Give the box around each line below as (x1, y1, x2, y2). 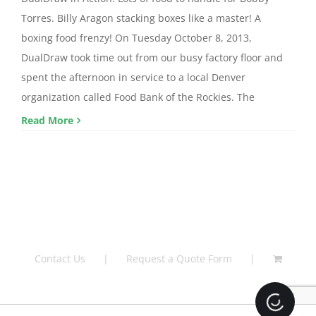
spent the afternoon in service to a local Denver (21, 71, 245, 85)
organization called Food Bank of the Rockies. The (21, 90, 255, 104)
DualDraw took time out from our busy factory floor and (21, 51, 283, 65)
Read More (21, 114, 73, 128)
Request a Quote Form (126, 252, 232, 266)
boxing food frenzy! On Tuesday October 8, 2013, (21, 31, 252, 45)
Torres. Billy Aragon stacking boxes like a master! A (21, 11, 261, 25)
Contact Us (34, 252, 85, 266)
